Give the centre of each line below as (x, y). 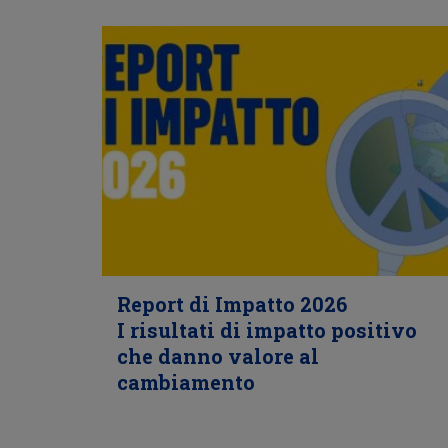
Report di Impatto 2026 (232, 304)
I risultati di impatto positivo (267, 330)
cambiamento (186, 382)
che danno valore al (218, 356)
